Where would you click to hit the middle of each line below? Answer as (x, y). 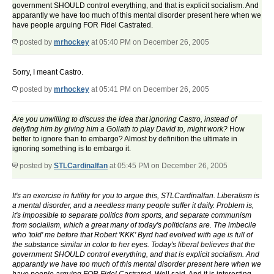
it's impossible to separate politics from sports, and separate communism (132, 216)
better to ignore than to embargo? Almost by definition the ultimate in (125, 139)
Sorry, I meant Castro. (48, 72)
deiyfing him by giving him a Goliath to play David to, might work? (121, 129)
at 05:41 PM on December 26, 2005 (149, 90)
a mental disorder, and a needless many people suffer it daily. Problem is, (133, 206)
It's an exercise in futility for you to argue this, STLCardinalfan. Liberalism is (136, 196)
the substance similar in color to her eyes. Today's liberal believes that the (134, 245)
